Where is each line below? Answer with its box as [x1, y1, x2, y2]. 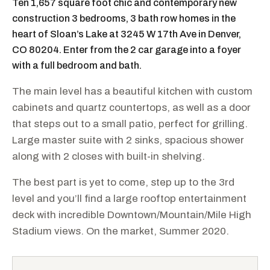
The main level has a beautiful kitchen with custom [12, 86, 253, 98]
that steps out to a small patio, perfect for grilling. [12, 118, 248, 130]
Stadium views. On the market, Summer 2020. [12, 225, 230, 237]
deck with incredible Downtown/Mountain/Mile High [12, 209, 252, 221]
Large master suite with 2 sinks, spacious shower [12, 134, 245, 146]
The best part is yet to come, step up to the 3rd [12, 177, 235, 189]
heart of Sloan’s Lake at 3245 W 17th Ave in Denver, [12, 29, 242, 40]
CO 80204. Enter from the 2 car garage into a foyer [12, 45, 242, 55]
